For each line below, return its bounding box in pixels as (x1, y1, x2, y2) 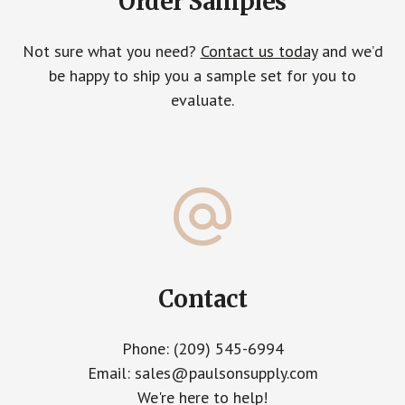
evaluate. (171, 89, 234, 111)
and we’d (316, 41, 383, 62)
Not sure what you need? (22, 41, 201, 62)
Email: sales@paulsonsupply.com (87, 363, 318, 384)
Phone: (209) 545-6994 (121, 338, 284, 360)
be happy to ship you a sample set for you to (49, 65, 356, 87)
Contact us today (200, 41, 317, 62)
